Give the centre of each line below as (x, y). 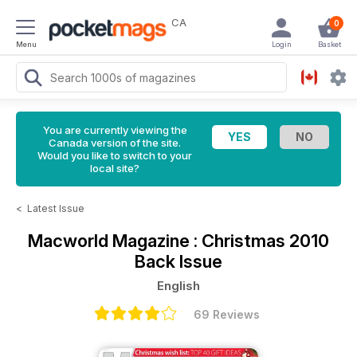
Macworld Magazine (111, 241)
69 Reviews (226, 314)
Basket (329, 44)
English (178, 286)
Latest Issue (56, 208)
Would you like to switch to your (115, 155)
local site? (115, 168)
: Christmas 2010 (261, 241)
